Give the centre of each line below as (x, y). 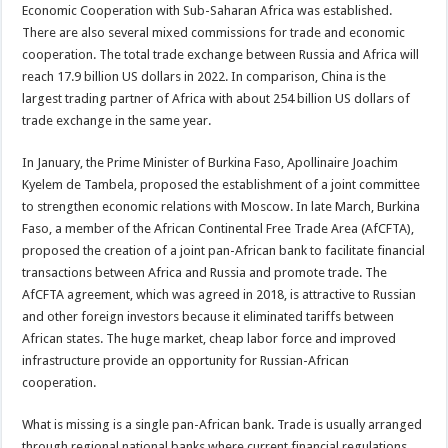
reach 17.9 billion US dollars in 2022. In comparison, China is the (204, 76)
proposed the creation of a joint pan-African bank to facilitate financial (224, 250)
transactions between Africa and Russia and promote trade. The (205, 272)
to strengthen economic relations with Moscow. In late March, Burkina (221, 206)
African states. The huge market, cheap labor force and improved (209, 338)
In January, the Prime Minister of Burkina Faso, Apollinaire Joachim (210, 162)
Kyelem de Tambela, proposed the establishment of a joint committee (221, 184)
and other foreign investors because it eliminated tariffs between (208, 316)
